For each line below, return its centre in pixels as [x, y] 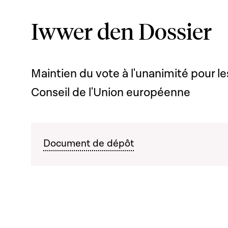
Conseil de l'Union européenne [111, 93]
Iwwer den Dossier [121, 31]
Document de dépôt [89, 144]
